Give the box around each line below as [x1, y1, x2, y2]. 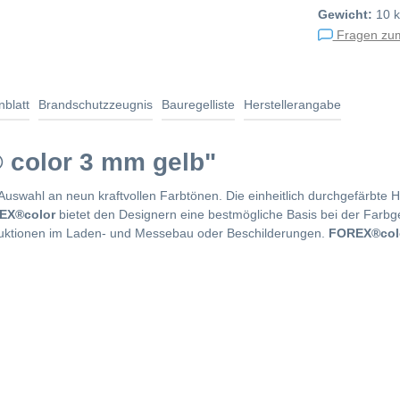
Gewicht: [318, 7, 372, 21]
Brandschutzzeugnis [38, 96, 153, 112]
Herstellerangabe [244, 96, 341, 112]
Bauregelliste [162, 96, 235, 112]
